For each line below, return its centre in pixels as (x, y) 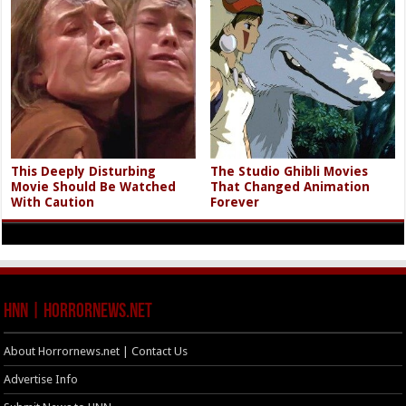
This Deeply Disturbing (84, 172)
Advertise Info (41, 380)
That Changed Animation (290, 187)
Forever (235, 203)
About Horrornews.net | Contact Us (96, 352)
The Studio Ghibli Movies (290, 172)
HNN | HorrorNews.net (78, 313)
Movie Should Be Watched (94, 187)
